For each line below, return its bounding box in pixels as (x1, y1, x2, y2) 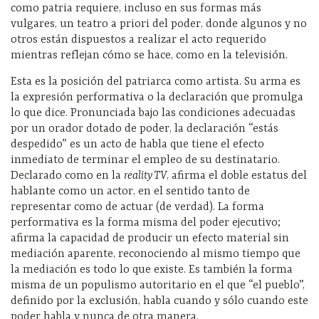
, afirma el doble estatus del (167, 169, 307, 182)
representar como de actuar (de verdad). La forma (11, 200, 264, 214)
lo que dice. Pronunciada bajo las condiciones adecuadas (11, 106, 296, 120)
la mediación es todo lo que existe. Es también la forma (11, 263, 293, 276)
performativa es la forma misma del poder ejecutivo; (11, 216, 281, 229)
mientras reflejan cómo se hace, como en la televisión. (11, 48, 288, 62)
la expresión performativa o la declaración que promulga (11, 90, 303, 104)
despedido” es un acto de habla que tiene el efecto (11, 137, 264, 151)
